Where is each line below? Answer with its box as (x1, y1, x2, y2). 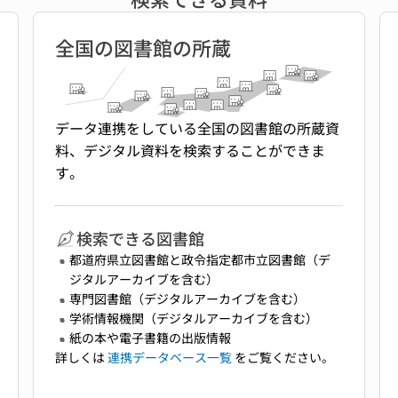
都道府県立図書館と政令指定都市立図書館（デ (69, 251, 331, 269)
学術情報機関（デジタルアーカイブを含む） (69, 309, 319, 328)
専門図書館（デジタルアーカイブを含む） (69, 290, 306, 308)
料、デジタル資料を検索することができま (55, 139, 326, 162)
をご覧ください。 (232, 348, 335, 367)
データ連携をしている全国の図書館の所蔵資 (55, 117, 340, 139)
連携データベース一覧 (107, 348, 233, 367)
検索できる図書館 (76, 227, 205, 251)
